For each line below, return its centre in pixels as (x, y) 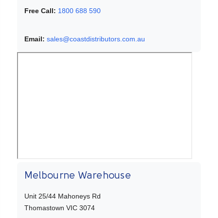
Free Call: (41, 11)
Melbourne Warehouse (78, 176)
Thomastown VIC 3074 (60, 208)
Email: (35, 39)
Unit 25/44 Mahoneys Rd (63, 196)
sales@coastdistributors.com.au (96, 39)
